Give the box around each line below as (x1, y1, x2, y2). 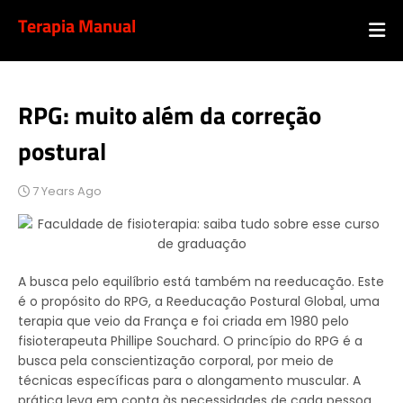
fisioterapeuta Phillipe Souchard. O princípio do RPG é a (18, 332, 363, 350)
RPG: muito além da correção (18, 96, 321, 133)
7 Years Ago (32, 183, 102, 200)
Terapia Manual (18, 12, 136, 40)
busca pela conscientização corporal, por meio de (18, 352, 334, 370)
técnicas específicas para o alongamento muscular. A (18, 372, 361, 390)
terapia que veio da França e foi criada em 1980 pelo (18, 312, 349, 330)
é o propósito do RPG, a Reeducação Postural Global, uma (18, 292, 380, 310)
